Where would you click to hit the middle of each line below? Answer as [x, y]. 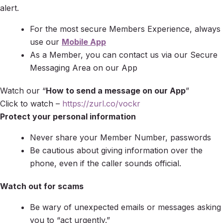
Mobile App [84, 42]
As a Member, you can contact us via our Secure [124, 55]
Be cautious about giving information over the [116, 150]
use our [46, 42]
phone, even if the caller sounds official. [106, 163]
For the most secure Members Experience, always [125, 29]
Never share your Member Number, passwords [120, 137]
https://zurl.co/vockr [101, 103]
